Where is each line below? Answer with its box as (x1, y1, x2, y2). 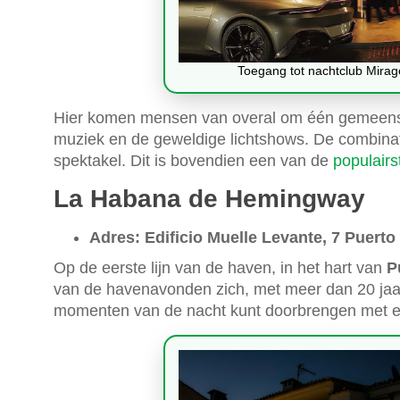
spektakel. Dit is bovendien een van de (54, 151, 333, 170)
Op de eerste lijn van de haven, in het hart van (54, 258, 387, 277)
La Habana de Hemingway (54, 184, 365, 212)
